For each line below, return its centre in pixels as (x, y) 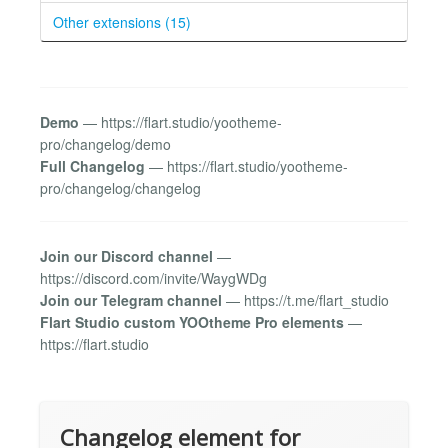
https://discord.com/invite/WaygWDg (153, 278)
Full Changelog (92, 165)
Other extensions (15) (122, 21)
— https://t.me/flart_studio (305, 300)
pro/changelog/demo (105, 143)
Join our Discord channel (126, 256)
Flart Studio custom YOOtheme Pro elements (192, 322)
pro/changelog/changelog (120, 187)
